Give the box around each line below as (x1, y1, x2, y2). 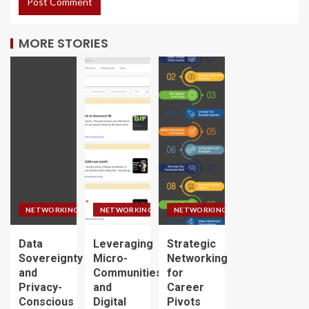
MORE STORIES (19, 34, 108, 52)
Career (167, 280, 204, 294)
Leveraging (92, 237, 153, 250)
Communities (92, 266, 162, 279)
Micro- (92, 251, 128, 265)
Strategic (167, 237, 216, 250)
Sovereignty (19, 251, 83, 265)
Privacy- (19, 280, 62, 294)
